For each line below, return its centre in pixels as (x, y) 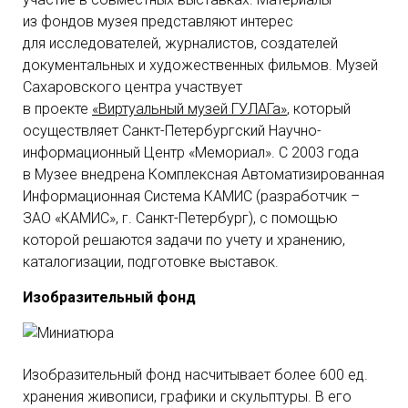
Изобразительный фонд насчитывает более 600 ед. (195, 375)
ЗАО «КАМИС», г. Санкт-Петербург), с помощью (180, 218)
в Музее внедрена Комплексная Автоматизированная (204, 174)
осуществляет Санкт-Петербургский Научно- (172, 131)
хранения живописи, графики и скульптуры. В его (187, 397)
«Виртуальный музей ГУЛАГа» (189, 109)
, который (319, 109)
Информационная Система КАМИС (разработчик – (191, 196)
